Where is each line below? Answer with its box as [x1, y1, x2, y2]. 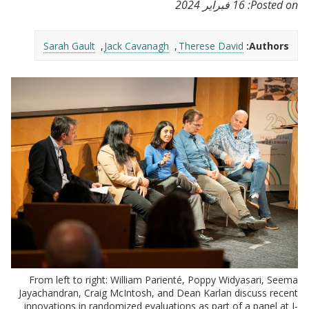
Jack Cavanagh [104, 39, 170, 53]
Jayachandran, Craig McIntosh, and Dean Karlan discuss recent [19, 286, 298, 300]
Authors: [249, 39, 289, 53]
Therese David [179, 39, 243, 53]
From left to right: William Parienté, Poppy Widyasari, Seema [29, 273, 298, 287]
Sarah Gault [43, 39, 95, 53]
